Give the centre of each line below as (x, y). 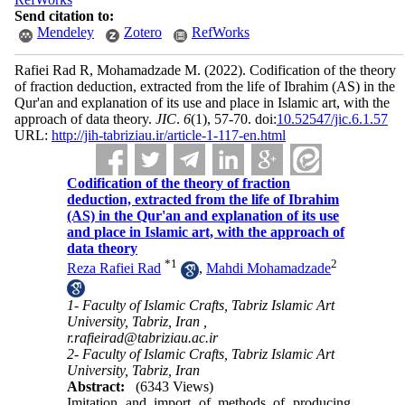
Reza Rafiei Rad (114, 268)
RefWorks (220, 32)
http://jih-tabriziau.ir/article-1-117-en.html (168, 135)
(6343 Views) (175, 386)
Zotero (142, 32)
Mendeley (65, 32)
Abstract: (96, 386)
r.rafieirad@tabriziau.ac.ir (143, 337)
